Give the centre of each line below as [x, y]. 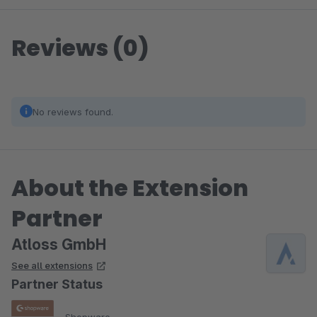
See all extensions [52, 265]
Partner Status [57, 284]
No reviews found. [73, 112]
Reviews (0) [80, 48]
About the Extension [130, 188]
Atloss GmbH [59, 244]
